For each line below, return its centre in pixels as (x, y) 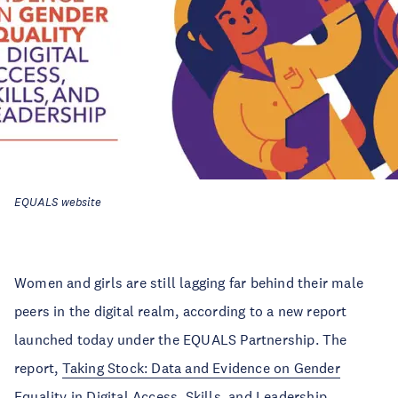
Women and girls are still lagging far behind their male (189, 283)
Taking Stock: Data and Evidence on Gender (201, 368)
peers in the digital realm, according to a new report (181, 311)
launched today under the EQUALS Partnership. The (181, 339)
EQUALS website (58, 203)
